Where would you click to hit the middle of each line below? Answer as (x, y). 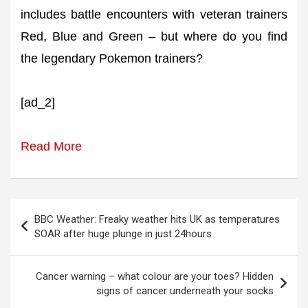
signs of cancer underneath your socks (185, 291)
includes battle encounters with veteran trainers (154, 15)
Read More (51, 147)
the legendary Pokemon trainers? (112, 59)
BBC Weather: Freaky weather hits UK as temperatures (157, 220)
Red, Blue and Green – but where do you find (154, 37)
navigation (49, 231)
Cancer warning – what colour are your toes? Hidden (155, 277)
